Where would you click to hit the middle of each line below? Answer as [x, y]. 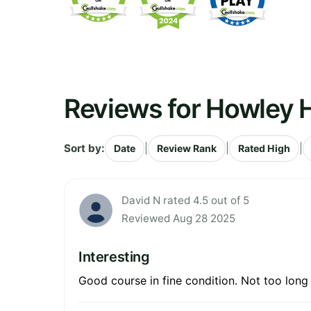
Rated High [264, 148]
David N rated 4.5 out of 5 [185, 200]
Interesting [114, 257]
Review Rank [187, 148]
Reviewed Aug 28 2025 [178, 218]
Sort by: [84, 148]
